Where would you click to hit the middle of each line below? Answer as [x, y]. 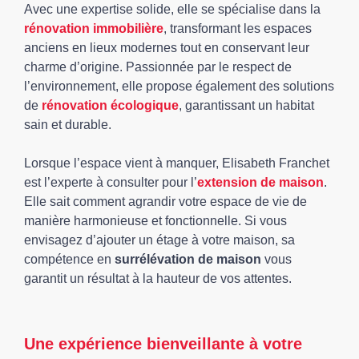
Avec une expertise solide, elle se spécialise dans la [172, 9]
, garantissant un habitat [246, 105]
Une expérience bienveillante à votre [163, 344]
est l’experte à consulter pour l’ [111, 182]
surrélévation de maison [188, 259]
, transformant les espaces [238, 28]
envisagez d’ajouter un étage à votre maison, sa [159, 240]
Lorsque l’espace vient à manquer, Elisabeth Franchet [177, 163]
